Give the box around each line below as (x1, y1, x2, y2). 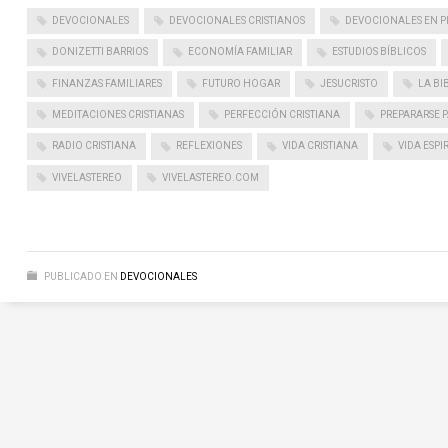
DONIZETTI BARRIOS (51, 46, 148, 58)
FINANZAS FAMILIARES (51, 77, 162, 89)
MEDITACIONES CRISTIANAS (51, 109, 184, 121)
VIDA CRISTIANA (281, 140, 358, 152)
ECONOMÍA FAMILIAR (187, 46, 292, 58)
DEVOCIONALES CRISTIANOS (168, 15, 305, 26)
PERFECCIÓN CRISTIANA (223, 109, 340, 121)
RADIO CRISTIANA (51, 140, 136, 152)
